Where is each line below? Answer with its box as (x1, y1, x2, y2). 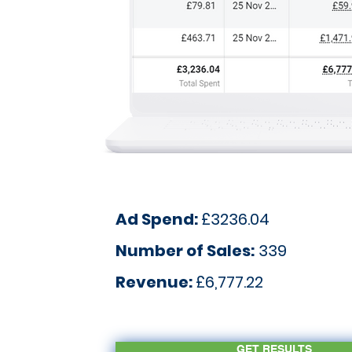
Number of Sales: (115, 240, 255, 262)
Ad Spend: (115, 208, 202, 230)
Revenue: (115, 271, 196, 293)
